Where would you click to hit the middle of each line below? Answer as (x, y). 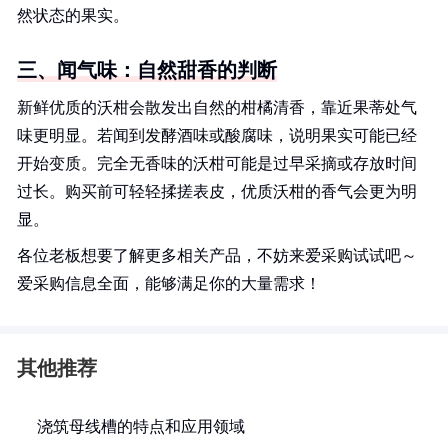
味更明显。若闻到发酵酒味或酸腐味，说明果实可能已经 (217, 135)
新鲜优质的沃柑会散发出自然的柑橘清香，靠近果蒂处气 (217, 107)
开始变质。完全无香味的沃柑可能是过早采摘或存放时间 (217, 163)
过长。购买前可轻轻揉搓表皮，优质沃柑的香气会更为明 (217, 191)
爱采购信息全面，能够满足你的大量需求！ (169, 283)
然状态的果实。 (73, 15)
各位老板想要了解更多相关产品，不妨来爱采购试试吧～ (217, 255)
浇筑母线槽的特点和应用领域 (141, 426)
